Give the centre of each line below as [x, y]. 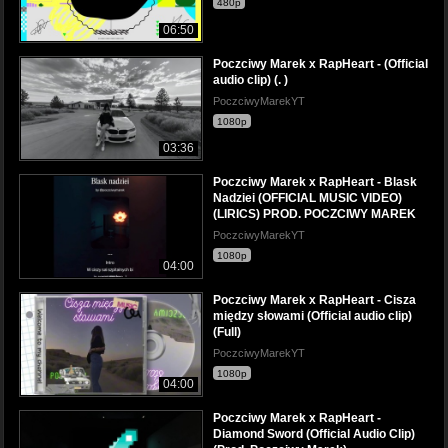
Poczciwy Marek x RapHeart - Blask [315, 181]
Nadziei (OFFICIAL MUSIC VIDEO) [307, 197]
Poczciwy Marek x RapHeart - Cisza [314, 299]
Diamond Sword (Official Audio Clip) [314, 434]
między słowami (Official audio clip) [312, 315]
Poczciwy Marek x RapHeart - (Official [320, 63]
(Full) [227, 331]
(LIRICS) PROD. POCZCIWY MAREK [314, 213]
